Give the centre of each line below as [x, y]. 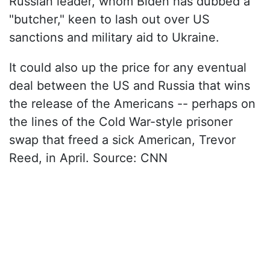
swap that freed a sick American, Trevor [122, 140]
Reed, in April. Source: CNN [88, 158]
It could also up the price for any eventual [128, 68]
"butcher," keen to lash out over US [109, 20]
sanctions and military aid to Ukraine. [114, 38]
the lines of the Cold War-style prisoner [121, 122]
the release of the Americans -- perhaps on [132, 104]
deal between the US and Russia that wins [130, 86]
